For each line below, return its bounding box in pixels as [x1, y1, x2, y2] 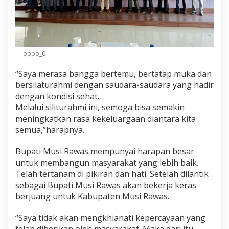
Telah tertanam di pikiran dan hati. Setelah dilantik [15, 168, 209, 179]
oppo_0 [23, 49, 45, 58]
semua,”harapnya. [15, 124, 84, 135]
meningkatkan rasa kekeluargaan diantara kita [15, 112, 196, 124]
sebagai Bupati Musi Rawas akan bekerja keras [15, 179, 196, 191]
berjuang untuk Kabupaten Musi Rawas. [15, 190, 169, 202]
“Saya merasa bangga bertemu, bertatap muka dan [15, 67, 212, 79]
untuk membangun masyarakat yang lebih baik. [15, 156, 198, 168]
